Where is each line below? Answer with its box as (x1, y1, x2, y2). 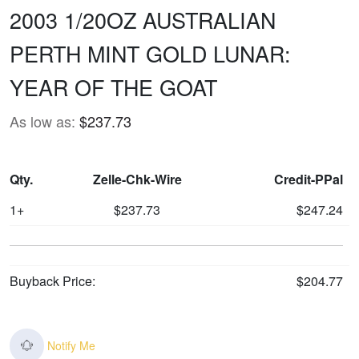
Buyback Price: (10, 271, 95, 290)
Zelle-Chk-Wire (92, 169, 182, 188)
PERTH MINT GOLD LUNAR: (10, 37, 291, 69)
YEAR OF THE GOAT (10, 71, 217, 103)
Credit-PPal (274, 169, 343, 188)
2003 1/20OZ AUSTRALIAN (10, 3, 276, 35)
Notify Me (47, 337, 96, 353)
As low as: (10, 110, 75, 131)
